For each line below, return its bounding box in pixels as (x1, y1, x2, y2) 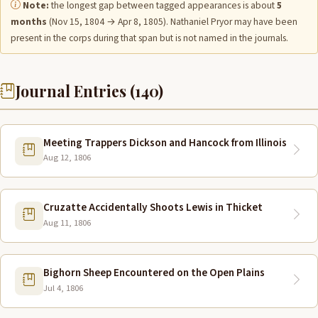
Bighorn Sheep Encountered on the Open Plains (43, 264, 265, 280)
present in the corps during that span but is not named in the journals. (11, 31, 288, 45)
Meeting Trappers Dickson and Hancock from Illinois (43, 134, 287, 150)
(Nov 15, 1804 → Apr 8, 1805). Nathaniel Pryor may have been (47, 14, 297, 28)
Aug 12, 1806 (43, 151, 91, 165)
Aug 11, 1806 (43, 216, 91, 229)
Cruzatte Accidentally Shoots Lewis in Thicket (43, 199, 263, 216)
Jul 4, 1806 (43, 281, 83, 295)
